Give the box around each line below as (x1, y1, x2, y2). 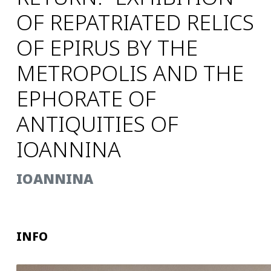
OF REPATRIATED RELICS (16, 7, 255, 36)
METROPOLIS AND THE (16, 58, 244, 87)
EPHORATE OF (16, 83, 157, 113)
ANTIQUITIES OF (16, 109, 179, 138)
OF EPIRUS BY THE (16, 33, 198, 62)
